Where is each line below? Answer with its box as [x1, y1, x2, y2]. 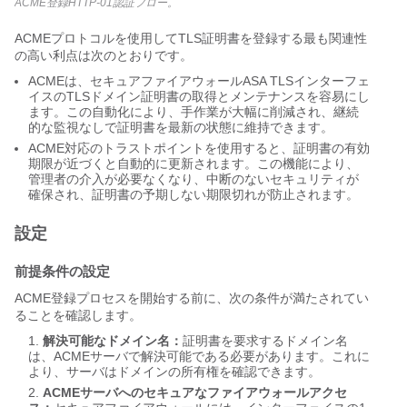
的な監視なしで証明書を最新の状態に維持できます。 [28, 120, 333, 135]
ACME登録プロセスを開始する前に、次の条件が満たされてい [15, 291, 369, 306]
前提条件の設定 [15, 263, 110, 280]
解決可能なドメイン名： [43, 333, 183, 349]
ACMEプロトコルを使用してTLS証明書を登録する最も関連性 [15, 31, 367, 46]
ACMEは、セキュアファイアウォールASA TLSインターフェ [28, 74, 370, 89]
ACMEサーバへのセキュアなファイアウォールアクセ [43, 385, 347, 401]
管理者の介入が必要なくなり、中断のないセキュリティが [28, 172, 359, 187]
